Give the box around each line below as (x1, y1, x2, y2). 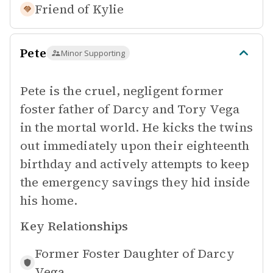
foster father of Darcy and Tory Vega (20, 101, 240, 118)
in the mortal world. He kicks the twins (20, 119, 253, 136)
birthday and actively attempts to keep (20, 155, 249, 172)
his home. (20, 192, 78, 209)
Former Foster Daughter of (35, 245, 194, 262)
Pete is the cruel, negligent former (20, 82, 224, 99)
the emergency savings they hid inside (20, 174, 250, 191)
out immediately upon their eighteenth (20, 137, 250, 154)
